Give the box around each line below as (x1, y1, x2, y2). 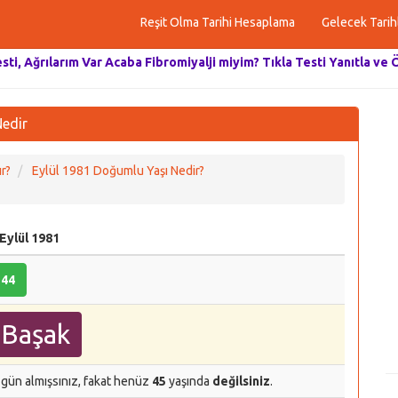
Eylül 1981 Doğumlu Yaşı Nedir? (32, 163, 204, 178)
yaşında (166, 374, 212, 388)
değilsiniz (212, 374, 270, 388)
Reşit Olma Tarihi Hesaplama (140, 15, 295, 29)
